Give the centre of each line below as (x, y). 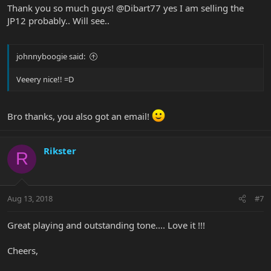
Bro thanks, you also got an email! (80, 116)
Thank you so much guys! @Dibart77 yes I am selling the (126, 8)
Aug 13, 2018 (30, 199)
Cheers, (23, 251)
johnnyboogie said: (51, 57)
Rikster (60, 150)
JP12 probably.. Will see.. (58, 20)
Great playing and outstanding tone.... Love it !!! (106, 225)
